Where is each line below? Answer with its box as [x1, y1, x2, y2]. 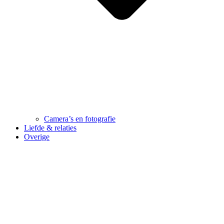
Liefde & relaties [24, 123, 76, 132]
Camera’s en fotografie [44, 114, 115, 123]
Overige [24, 132, 49, 141]
